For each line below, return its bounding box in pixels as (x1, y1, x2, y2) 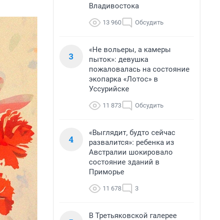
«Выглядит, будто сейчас (89, 128, 175, 137)
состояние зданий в (89, 158, 160, 166)
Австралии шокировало (89, 148, 173, 157)
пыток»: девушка (89, 55, 148, 64)
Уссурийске (89, 84, 129, 93)
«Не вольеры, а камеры (89, 45, 171, 54)
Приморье (89, 167, 124, 176)
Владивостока (89, 1, 139, 10)
